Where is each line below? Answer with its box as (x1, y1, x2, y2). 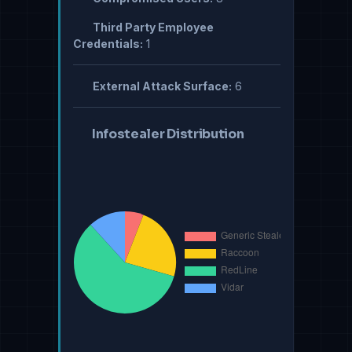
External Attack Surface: (90, 79, 232, 93)
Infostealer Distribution (92, 126, 244, 143)
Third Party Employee (90, 20, 214, 35)
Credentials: (73, 37, 143, 51)
